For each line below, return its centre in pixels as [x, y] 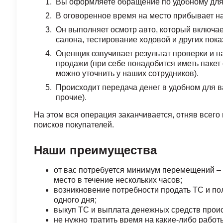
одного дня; [75, 200]
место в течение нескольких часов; [118, 180]
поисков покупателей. [74, 125]
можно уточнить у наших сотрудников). [127, 73]
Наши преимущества [95, 150]
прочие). [71, 97]
